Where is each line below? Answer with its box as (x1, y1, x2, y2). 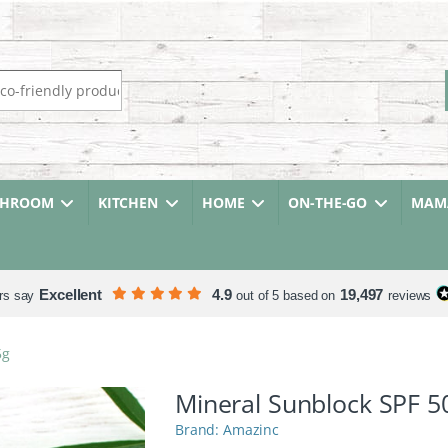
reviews (388, 288, 432, 303)
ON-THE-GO (288, 193, 368, 212)
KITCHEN (97, 193, 158, 212)
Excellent (39, 286, 102, 303)
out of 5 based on (236, 288, 336, 303)
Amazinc (223, 420, 280, 440)
